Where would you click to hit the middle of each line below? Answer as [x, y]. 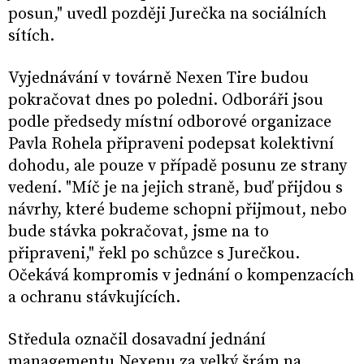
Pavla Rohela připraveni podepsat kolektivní [171, 145]
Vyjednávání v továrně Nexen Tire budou [158, 79]
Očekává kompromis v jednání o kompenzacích [181, 276]
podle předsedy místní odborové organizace [170, 123]
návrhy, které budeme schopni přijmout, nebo [178, 210]
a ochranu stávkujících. [94, 298]
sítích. [31, 37]
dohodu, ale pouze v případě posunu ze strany [178, 167]
